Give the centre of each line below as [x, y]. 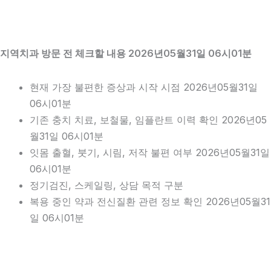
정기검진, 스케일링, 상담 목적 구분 [107, 185]
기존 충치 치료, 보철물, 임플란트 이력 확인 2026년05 [149, 119]
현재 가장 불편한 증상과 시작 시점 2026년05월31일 [144, 87]
